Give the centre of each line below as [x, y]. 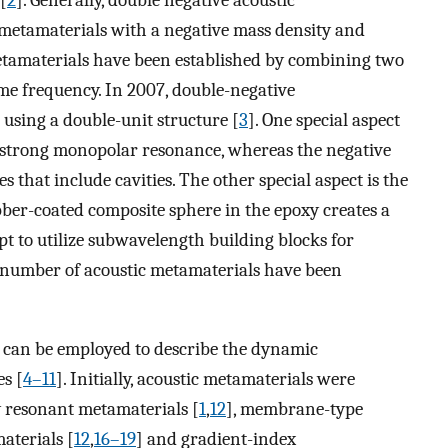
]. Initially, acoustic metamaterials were [205, 379]
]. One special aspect [324, 120]
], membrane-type [294, 409]
